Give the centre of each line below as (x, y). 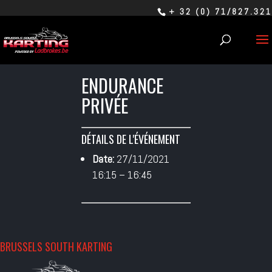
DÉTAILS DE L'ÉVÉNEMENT (131, 139)
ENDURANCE (123, 85)
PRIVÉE (105, 105)
